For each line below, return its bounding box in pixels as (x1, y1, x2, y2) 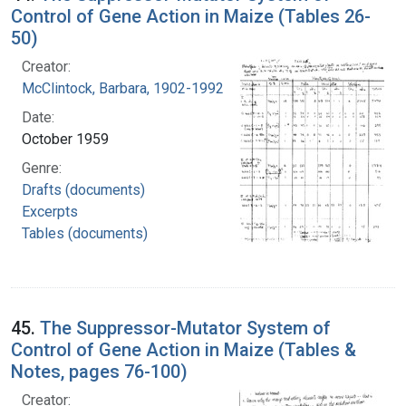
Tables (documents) (22, 224, 148, 242)
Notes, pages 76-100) (11, 360, 188, 382)
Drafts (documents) (22, 180, 145, 198)
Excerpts (22, 202, 78, 220)
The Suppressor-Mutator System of (40, 316, 331, 339)
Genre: (22, 159, 62, 177)
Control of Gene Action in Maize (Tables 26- (11, 5, 371, 27)
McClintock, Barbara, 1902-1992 (22, 79, 224, 97)
